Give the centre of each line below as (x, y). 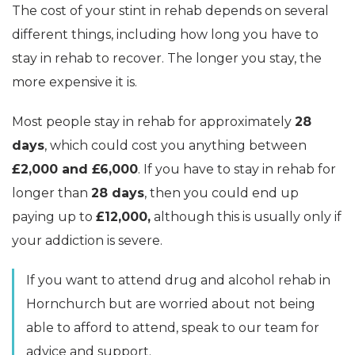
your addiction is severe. (87, 240)
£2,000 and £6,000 (75, 169)
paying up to (54, 216)
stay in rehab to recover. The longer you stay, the (167, 58)
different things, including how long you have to (165, 34)
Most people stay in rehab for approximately (153, 121)
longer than (52, 193)
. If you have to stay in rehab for (237, 169)
